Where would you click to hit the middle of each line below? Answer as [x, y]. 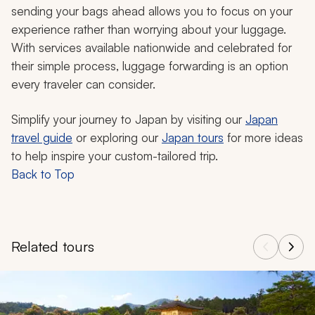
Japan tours [193, 138]
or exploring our [117, 138]
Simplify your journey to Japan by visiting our [128, 120]
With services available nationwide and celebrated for [152, 48]
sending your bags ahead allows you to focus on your [152, 11]
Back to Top [43, 174]
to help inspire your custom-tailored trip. [115, 156]
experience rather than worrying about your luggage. [149, 30]
